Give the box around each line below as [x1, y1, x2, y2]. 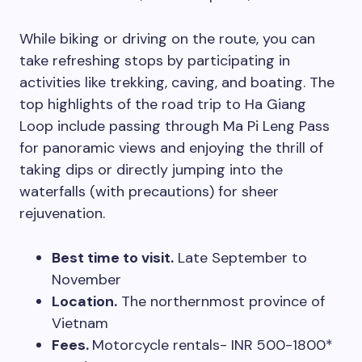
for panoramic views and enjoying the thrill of [19, 138, 323, 158]
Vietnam [52, 314, 108, 334]
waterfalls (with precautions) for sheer [19, 182, 279, 202]
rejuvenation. [19, 204, 109, 224]
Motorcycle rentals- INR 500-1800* [92, 335, 333, 356]
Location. [52, 292, 117, 312]
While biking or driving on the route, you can [19, 29, 315, 49]
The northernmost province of [117, 292, 325, 312]
